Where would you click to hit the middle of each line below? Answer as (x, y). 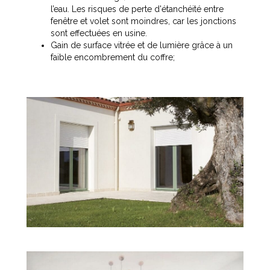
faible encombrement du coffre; (113, 58)
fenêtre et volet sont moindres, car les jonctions (143, 21)
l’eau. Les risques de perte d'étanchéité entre (137, 9)
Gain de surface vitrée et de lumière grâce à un (142, 46)
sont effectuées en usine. (99, 33)
